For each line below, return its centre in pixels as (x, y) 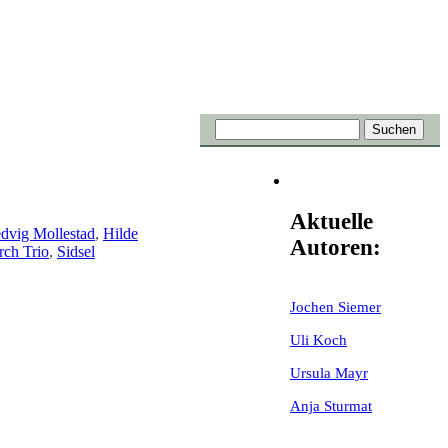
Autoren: (335, 247)
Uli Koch (318, 340)
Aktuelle (331, 221)
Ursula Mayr (329, 373)
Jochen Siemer (335, 306)
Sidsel (76, 251)
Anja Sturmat (331, 406)
